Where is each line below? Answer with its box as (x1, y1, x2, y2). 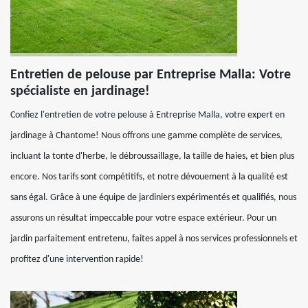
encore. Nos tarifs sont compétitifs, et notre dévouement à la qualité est (10, 172, 288, 182)
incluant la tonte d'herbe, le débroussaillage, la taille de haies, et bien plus (10, 151, 294, 162)
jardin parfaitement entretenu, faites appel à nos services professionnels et (10, 234, 298, 244)
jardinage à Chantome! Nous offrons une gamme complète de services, (10, 131, 283, 141)
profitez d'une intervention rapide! (10, 254, 144, 265)
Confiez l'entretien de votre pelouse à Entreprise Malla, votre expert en (10, 110, 285, 120)
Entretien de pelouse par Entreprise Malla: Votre (10, 68, 291, 82)
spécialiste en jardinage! (10, 85, 150, 98)
